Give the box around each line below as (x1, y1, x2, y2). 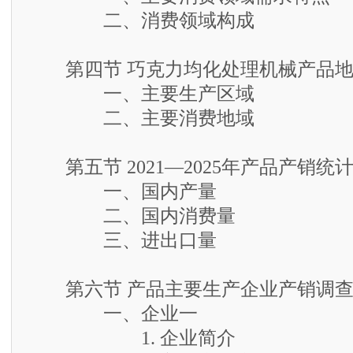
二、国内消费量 (27, 206, 236, 226)
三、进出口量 (27, 230, 217, 251)
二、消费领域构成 (27, 10, 255, 31)
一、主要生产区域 (27, 84, 255, 104)
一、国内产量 (27, 181, 217, 202)
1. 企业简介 (27, 328, 236, 348)
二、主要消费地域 (27, 108, 255, 128)
